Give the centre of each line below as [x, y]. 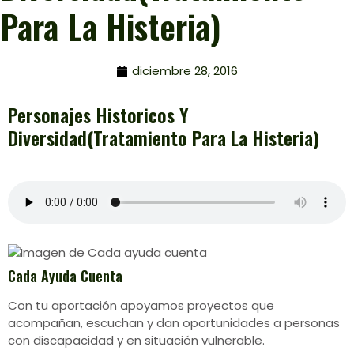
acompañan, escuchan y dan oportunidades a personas [174, 323]
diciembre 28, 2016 [185, 71]
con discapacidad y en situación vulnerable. [136, 340]
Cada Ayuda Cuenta [65, 276]
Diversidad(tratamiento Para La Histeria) [164, 137]
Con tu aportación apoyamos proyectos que [141, 305]
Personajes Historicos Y [98, 115]
